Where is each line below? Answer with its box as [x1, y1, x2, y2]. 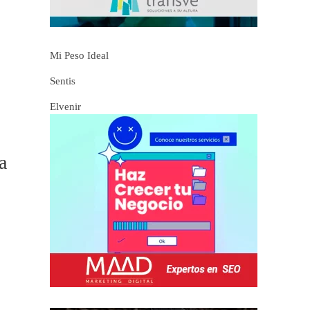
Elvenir [50, 101, 82, 113]
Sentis [50, 75, 76, 87]
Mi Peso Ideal [50, 50, 109, 62]
